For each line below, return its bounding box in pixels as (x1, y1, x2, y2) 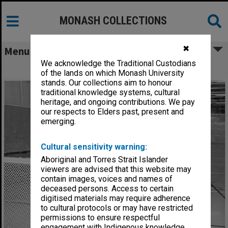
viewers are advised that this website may (41, 164, 192, 175)
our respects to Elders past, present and (41, 107, 184, 117)
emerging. (41, 117, 76, 127)
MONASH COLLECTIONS (60, 14, 167, 27)
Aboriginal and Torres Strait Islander (41, 155, 168, 165)
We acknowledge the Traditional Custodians (41, 59, 196, 69)
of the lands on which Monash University (41, 68, 185, 78)
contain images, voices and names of (41, 174, 173, 184)
